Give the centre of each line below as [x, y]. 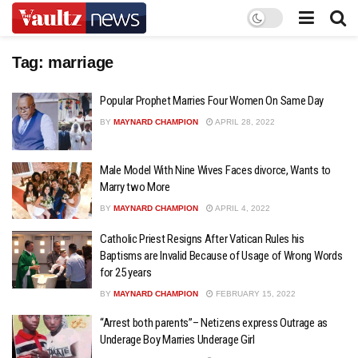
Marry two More [135, 187]
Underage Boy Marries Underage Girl [177, 340]
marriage [81, 62]
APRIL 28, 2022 [244, 122]
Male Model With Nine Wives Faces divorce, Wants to [215, 170]
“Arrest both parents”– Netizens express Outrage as [214, 323]
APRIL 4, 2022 [242, 208]
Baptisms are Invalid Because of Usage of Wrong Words [221, 256]
